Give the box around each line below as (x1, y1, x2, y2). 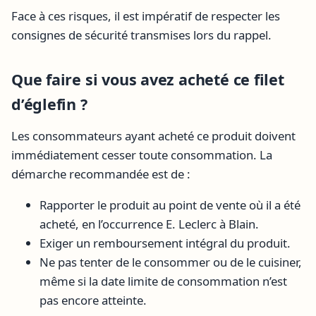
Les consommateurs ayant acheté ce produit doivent (11, 127, 296, 144)
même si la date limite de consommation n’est (39, 272, 287, 289)
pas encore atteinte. (39, 291, 147, 308)
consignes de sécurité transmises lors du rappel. (11, 26, 272, 43)
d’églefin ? (11, 93, 87, 114)
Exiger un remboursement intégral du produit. (39, 234, 291, 251)
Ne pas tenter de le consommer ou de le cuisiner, (39, 253, 302, 270)
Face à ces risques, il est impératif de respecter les (11, 7, 280, 24)
